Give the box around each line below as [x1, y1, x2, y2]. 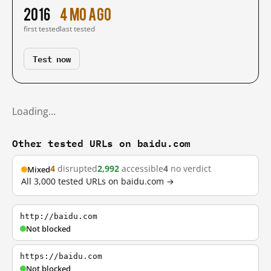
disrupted [55, 163, 97, 174]
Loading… [12, 105, 56, 118]
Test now [33, 51, 71, 65]
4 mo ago [60, 4, 112, 22]
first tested [24, 24, 60, 34]
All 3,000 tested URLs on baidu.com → [21, 176, 174, 187]
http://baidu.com [20, 212, 97, 221]
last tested [60, 24, 95, 34]
